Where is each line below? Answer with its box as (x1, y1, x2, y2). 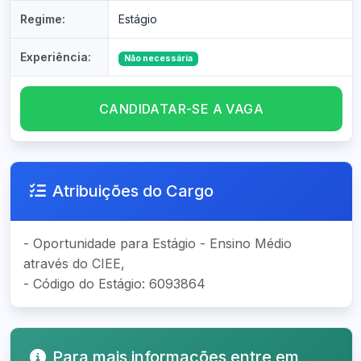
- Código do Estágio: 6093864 (23, 276, 205, 292)
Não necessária (123, 53, 193, 64)
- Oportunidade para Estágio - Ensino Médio (23, 235, 292, 251)
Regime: (20, 12, 65, 26)
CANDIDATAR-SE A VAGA (99, 101, 263, 117)
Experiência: (20, 50, 91, 64)
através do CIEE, (23, 255, 125, 272)
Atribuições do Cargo (52, 181, 214, 201)
